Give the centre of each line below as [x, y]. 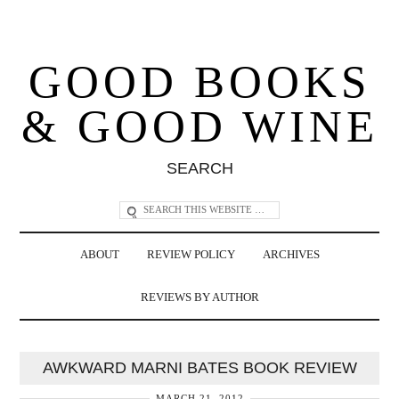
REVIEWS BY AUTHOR [199, 297]
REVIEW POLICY [191, 254]
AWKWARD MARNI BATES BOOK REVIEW [199, 367]
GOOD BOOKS [199, 81]
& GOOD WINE [199, 126]
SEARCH [199, 168]
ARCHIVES [291, 254]
